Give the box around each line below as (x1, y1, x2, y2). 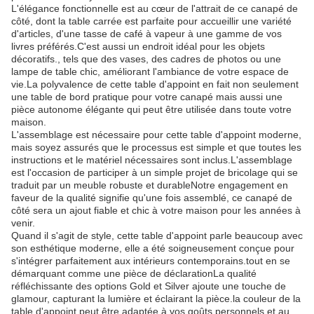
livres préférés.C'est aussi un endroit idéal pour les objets (11, 41, 265, 52)
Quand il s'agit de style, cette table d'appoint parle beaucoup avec (11, 230, 303, 241)
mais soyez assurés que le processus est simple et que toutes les (11, 142, 301, 153)
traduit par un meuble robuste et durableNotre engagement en (11, 179, 288, 191)
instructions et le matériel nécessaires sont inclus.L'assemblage (11, 154, 292, 165)
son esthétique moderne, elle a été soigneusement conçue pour (11, 243, 294, 254)
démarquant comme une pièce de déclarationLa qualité (11, 268, 257, 279)
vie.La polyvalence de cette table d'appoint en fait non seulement (11, 78, 299, 90)
